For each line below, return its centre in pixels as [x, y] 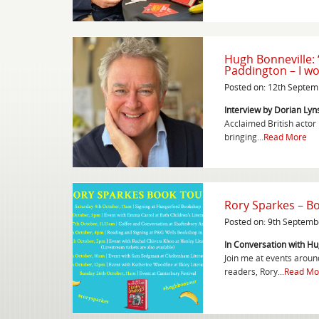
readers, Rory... [254, 271]
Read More [285, 137]
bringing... [244, 137]
